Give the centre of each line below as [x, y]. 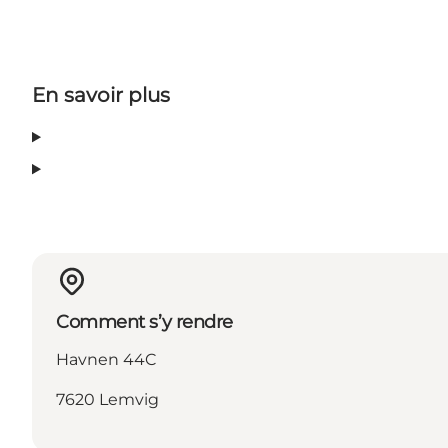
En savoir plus [101, 95]
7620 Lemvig [107, 400]
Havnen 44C [106, 360]
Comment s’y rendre [144, 322]
